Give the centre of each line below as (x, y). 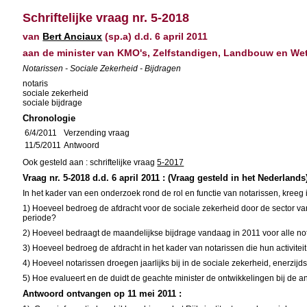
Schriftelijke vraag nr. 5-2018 (106, 18)
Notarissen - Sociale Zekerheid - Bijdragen (102, 69)
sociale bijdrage (53, 103)
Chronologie (49, 118)
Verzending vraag (97, 133)
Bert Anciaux (73, 36)
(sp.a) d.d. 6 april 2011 (155, 36)
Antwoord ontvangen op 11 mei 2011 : (102, 294)
